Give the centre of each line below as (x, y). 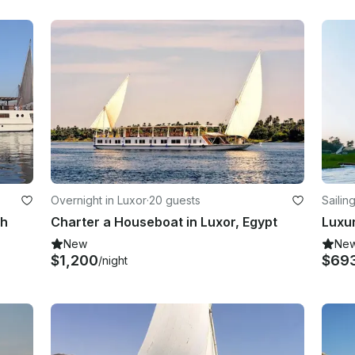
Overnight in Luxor (99, 200)
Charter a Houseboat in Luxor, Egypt (164, 221)
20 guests (175, 200)
